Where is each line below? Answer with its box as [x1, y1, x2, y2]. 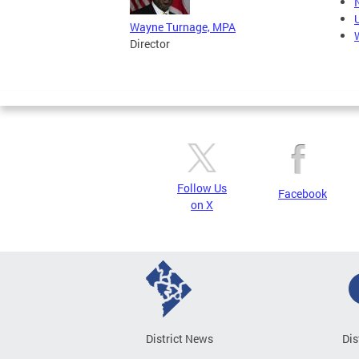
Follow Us [177, 180, 227, 196]
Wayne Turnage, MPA [130, 19, 236, 35]
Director [130, 36, 170, 52]
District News [146, 331, 213, 347]
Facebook [278, 186, 327, 202]
